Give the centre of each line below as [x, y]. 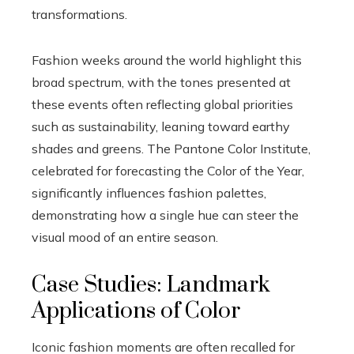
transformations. [79, 14]
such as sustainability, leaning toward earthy [161, 126]
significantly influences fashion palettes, [149, 192]
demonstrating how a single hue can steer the [165, 215]
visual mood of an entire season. [125, 237]
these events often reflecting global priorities [162, 104]
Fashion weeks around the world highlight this [167, 60]
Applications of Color [136, 311]
